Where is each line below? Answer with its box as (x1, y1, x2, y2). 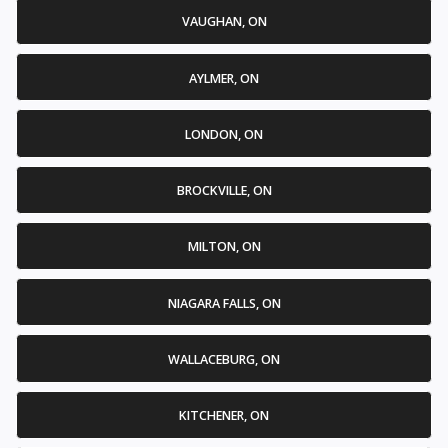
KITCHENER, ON (179, 407, 269, 425)
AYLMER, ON (189, 69, 259, 87)
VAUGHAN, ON (181, 13, 267, 31)
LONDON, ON (185, 125, 263, 143)
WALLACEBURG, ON (168, 350, 280, 368)
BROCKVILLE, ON (176, 182, 272, 200)
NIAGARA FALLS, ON (167, 294, 281, 312)
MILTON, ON (187, 238, 261, 256)
